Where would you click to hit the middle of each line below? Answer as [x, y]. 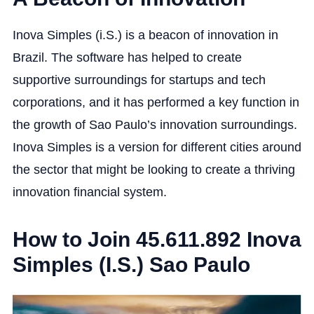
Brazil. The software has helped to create [127, 57]
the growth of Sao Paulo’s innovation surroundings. [155, 124]
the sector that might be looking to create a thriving [153, 169]
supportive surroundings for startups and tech [139, 80]
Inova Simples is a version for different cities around [157, 147]
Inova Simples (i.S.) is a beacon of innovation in [145, 35]
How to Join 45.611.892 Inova [157, 239]
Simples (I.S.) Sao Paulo [131, 264]
